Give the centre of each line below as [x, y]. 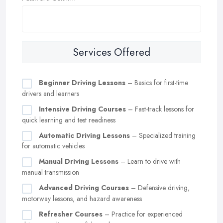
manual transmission [51, 172]
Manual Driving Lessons [79, 162]
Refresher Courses [71, 214]
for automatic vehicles [53, 146]
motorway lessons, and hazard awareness [82, 198]
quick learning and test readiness [69, 120]
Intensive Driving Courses [82, 109]
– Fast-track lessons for [160, 109]
